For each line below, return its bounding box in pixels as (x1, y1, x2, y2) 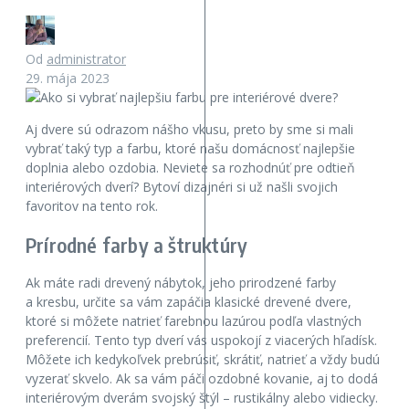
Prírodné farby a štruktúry (26, 231, 248, 257)
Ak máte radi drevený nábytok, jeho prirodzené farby (26, 273, 336, 291)
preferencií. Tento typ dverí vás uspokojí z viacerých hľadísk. (26, 330, 377, 349)
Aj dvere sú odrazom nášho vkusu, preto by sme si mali (26, 121, 353, 139)
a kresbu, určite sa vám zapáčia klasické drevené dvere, (26, 292, 351, 310)
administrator (47, 50, 126, 68)
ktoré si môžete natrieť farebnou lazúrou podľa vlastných (26, 311, 362, 330)
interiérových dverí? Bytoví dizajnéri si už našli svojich (26, 178, 338, 196)
